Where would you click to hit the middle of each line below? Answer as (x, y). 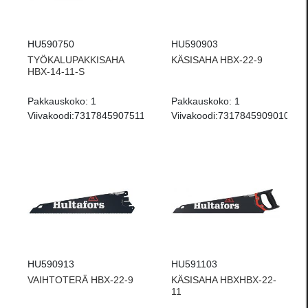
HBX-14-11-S (56, 71)
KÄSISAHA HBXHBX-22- (224, 280)
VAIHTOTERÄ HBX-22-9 (80, 280)
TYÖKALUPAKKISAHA (76, 60)
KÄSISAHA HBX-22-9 (217, 60)
